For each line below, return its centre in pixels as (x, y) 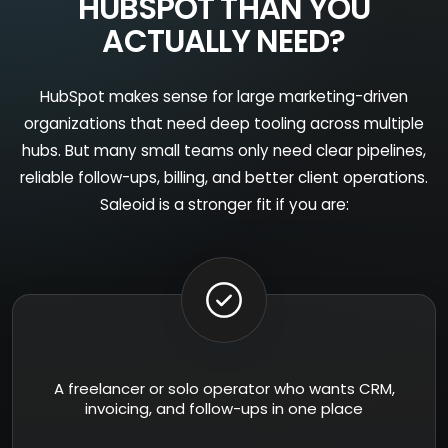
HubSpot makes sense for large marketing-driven (224, 97)
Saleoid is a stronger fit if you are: (224, 205)
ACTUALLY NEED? (224, 42)
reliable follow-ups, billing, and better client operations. (224, 178)
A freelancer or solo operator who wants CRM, (224, 389)
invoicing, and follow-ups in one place (224, 409)
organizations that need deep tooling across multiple (224, 124)
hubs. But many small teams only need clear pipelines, (224, 151)
